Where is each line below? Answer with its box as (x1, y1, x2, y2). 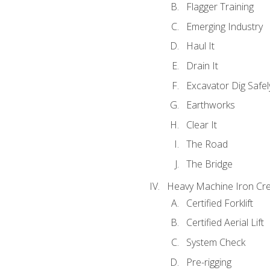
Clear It (186, 118, 217, 131)
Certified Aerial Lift (186, 216, 264, 230)
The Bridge (186, 157, 233, 171)
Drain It (186, 58, 218, 72)
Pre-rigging (186, 255, 231, 269)
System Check (186, 236, 245, 249)
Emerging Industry (186, 19, 263, 33)
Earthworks (186, 98, 235, 112)
